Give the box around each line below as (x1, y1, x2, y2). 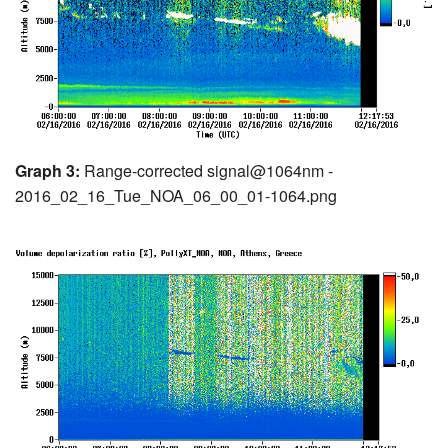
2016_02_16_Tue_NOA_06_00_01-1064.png (15, 184, 337, 208)
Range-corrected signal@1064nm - (80, 159, 333, 183)
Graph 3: (15, 159, 80, 183)
